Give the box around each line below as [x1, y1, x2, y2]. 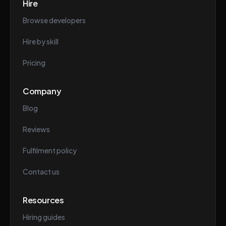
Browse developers [23, 16, 86, 25]
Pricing [23, 58, 45, 67]
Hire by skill [23, 37, 59, 46]
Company [23, 86, 62, 96]
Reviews [23, 125, 50, 134]
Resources [23, 195, 64, 205]
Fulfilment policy [23, 146, 77, 155]
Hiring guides [23, 212, 65, 221]
